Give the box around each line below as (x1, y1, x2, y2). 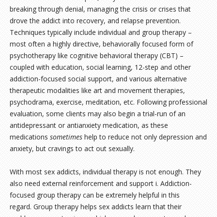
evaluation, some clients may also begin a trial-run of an (10, 109, 186, 118)
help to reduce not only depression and (82, 132, 207, 141)
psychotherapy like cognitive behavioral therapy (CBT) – (10, 51, 184, 60)
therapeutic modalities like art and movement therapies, (10, 86, 185, 95)
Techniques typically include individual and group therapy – (10, 28, 192, 37)
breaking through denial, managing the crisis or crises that (10, 4, 191, 14)
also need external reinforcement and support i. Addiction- (10, 179, 192, 188)
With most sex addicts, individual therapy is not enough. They (10, 167, 201, 176)
